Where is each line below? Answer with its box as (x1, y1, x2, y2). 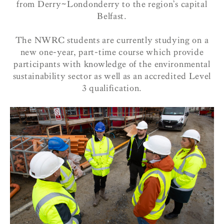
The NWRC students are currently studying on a (15, 35, 209, 46)
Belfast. (97, 10, 127, 21)
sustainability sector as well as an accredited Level (12, 71, 211, 82)
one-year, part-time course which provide (39, 47, 204, 58)
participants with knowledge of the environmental (13, 59, 210, 70)
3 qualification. (81, 83, 142, 94)
